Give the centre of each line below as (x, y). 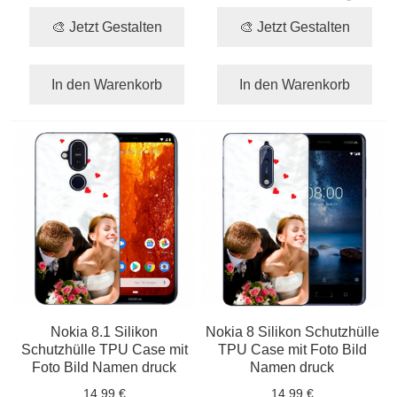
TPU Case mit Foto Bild (292, 349)
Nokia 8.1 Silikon (105, 331)
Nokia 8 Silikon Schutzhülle (292, 331)
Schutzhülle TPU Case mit (104, 349)
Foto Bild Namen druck (105, 366)
